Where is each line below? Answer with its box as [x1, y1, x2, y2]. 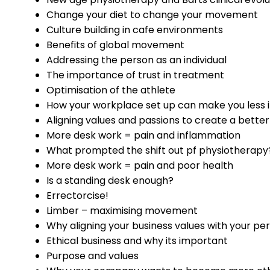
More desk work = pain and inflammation [46, 128, 240, 142]
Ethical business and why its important [46, 234, 228, 248]
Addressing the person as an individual [46, 53, 227, 67]
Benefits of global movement [46, 38, 184, 52]
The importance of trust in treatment [46, 68, 224, 82]
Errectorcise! [46, 189, 108, 202]
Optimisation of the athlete [46, 83, 175, 97]
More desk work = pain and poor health [46, 159, 233, 172]
